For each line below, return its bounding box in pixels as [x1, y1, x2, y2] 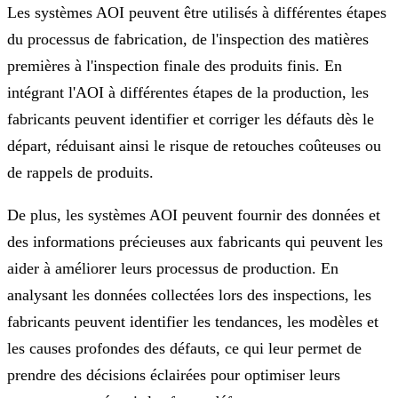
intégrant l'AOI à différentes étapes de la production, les [7, 83, 369, 101]
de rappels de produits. [7, 163, 154, 181]
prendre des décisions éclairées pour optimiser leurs [7, 365, 340, 384]
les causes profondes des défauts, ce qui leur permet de [7, 338, 362, 357]
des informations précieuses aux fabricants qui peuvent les [7, 232, 383, 251]
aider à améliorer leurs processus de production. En [7, 259, 338, 277]
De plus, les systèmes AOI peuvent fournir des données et [7, 205, 380, 224]
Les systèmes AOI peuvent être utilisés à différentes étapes [7, 3, 386, 21]
